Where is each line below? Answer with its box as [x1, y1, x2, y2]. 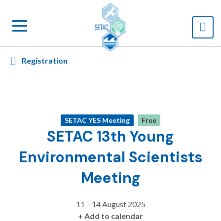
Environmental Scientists [19, 147, 202, 167]
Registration [22, 56, 68, 65]
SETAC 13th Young [47, 127, 174, 146]
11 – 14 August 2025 [75, 199, 146, 209]
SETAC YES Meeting [65, 116, 130, 124]
